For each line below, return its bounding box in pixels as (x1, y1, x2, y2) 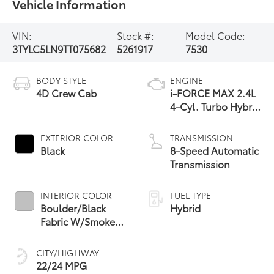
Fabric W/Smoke (40, 214, 116, 229)
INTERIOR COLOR (40, 189, 113, 202)
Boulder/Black (40, 201, 106, 215)
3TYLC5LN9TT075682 (12, 42, 106, 56)
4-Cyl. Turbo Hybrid (170, 99, 261, 114)
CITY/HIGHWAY (36, 246, 100, 259)
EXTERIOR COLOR (40, 131, 114, 144)
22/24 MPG (36, 258, 87, 273)
